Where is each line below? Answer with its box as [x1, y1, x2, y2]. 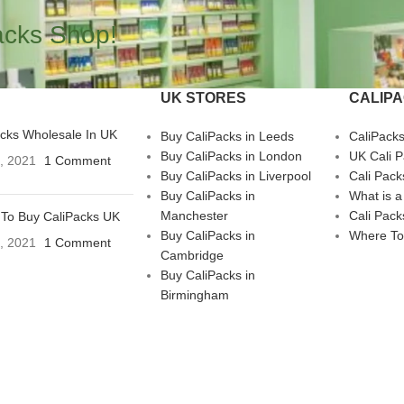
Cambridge [160, 248, 224, 263]
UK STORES [160, 90, 246, 106]
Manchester [160, 208, 228, 224]
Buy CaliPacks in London [160, 149, 302, 164]
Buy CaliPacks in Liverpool [160, 169, 311, 184]
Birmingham [160, 288, 229, 303]
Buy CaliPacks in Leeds [160, 129, 294, 144]
